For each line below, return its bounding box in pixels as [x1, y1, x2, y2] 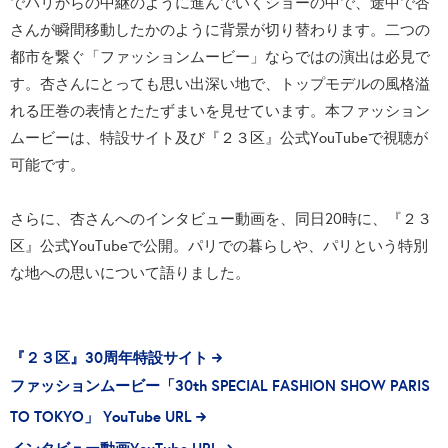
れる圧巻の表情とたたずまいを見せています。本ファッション [10, 101, 430, 121]
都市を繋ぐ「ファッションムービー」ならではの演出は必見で [10, 47, 430, 67]
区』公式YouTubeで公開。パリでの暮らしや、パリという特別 [10, 236, 428, 256]
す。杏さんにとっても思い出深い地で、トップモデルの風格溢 [10, 74, 430, 94]
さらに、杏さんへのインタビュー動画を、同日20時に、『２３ [10, 209, 432, 229]
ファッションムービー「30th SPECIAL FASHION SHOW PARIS [10, 375, 430, 397]
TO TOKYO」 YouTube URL [10, 406, 192, 428]
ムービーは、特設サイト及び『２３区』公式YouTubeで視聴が [10, 128, 428, 148]
